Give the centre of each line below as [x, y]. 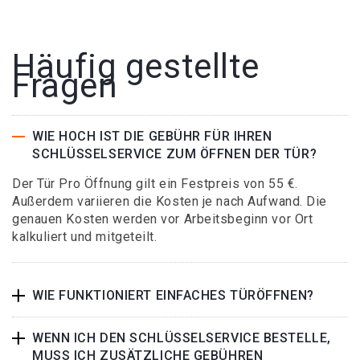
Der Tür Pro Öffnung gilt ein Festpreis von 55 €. [155, 184]
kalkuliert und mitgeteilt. [85, 237]
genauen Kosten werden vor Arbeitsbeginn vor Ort [163, 219]
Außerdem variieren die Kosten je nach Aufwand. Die [170, 201]
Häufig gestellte [136, 66]
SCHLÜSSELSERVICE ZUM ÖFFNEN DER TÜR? [175, 154]
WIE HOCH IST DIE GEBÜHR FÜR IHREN [152, 136]
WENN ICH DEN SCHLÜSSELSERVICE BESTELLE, [182, 338]
